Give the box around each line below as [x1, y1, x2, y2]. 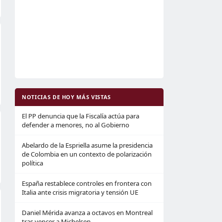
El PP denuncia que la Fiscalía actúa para [22, 111, 139, 120]
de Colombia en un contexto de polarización [22, 150, 152, 159]
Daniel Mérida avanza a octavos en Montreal [22, 208, 153, 217]
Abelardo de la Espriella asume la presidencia [22, 141, 153, 150]
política [22, 159, 43, 167]
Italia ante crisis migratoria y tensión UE [22, 188, 138, 197]
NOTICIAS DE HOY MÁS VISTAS [22, 93, 111, 101]
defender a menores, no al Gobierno [22, 120, 129, 129]
